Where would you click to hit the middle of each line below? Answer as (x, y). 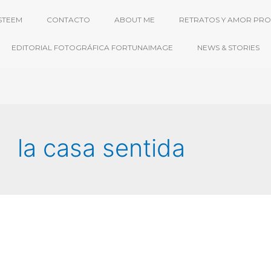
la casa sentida (101, 148)
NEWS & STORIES (228, 47)
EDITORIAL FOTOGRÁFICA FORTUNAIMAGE (92, 47)
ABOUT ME (134, 20)
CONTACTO (68, 20)
